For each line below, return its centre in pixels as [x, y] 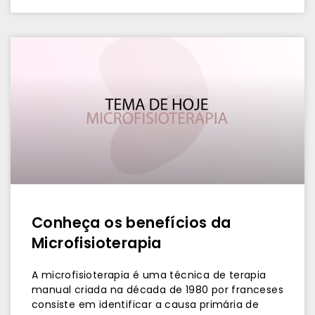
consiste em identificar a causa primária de [146, 304]
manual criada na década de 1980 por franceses [157, 290]
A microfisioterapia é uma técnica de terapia [149, 275]
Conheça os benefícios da [131, 223]
